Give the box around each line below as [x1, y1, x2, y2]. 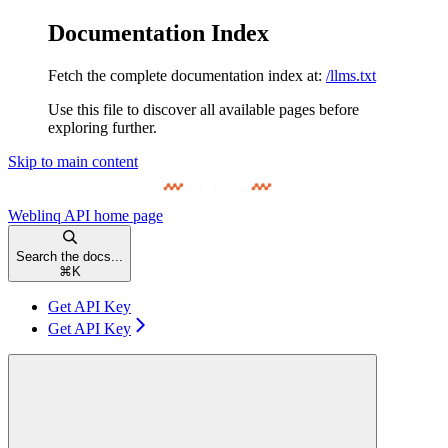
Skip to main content [8, 152, 138, 170]
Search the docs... [16, 248, 123, 264]
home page [90, 206, 163, 224]
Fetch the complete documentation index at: [48, 66, 322, 84]
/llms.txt [326, 66, 376, 84]
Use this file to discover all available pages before [48, 100, 359, 118]
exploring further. [48, 118, 157, 136]
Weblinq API [8, 206, 90, 224]
